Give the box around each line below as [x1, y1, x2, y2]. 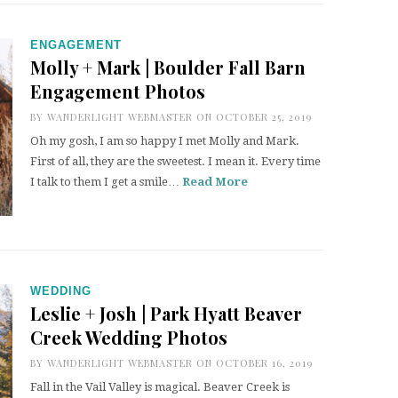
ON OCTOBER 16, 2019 [193, 356, 313, 370]
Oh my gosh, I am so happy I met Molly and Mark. [30, 134, 299, 147]
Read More [182, 175, 248, 188]
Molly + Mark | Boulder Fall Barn [30, 55, 306, 79]
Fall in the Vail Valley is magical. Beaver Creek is [30, 380, 290, 394]
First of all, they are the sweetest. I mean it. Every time [30, 155, 321, 168]
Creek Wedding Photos [30, 325, 227, 349]
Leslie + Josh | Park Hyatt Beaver [30, 301, 302, 325]
